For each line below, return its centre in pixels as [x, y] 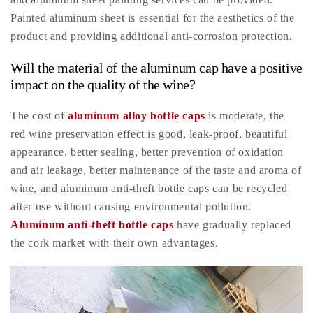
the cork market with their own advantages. [115, 243]
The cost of [39, 116]
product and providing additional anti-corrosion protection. [152, 36]
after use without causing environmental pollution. [131, 207]
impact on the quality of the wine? [103, 85]
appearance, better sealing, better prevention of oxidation [147, 152]
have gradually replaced [233, 225]
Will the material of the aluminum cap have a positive [156, 68]
